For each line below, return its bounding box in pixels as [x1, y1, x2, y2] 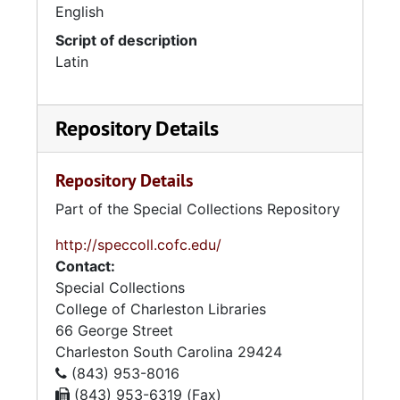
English [55, 3, 104, 21]
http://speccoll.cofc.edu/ [55, 236, 221, 254]
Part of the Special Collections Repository [55, 200, 340, 218]
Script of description [55, 31, 197, 49]
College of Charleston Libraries [55, 300, 266, 318]
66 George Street [55, 321, 173, 339]
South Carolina [133, 343, 233, 361]
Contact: [55, 257, 115, 275]
